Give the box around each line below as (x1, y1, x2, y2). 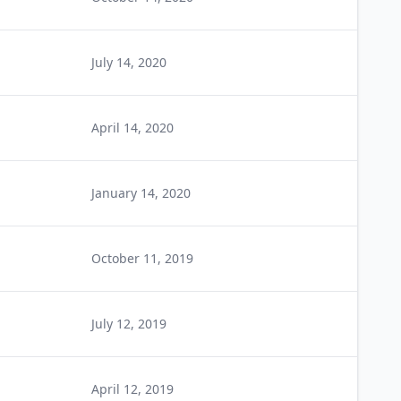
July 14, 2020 (91, 54, 166, 71)
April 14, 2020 (91, 119, 174, 136)
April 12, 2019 (91, 380, 174, 397)
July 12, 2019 (91, 315, 166, 332)
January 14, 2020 (91, 184, 191, 201)
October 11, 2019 (91, 250, 193, 267)
